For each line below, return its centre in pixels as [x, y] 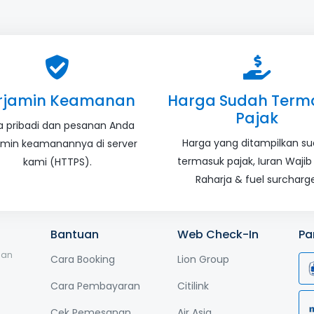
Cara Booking [83, 260]
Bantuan [75, 234]
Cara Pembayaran [96, 286]
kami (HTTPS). [57, 162]
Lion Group [203, 260]
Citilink [193, 286]
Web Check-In [218, 234]
